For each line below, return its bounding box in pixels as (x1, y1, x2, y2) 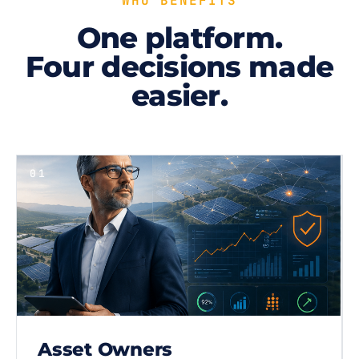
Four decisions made (25, 49, 334, 84)
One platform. (76, 20, 283, 55)
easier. (131, 78, 228, 113)
